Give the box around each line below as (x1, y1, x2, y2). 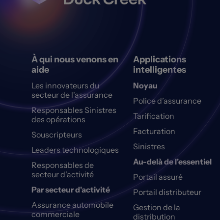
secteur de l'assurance (31, 90, 112, 100)
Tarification (133, 111, 174, 121)
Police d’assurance (133, 96, 201, 106)
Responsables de (31, 160, 94, 170)
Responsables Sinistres (31, 105, 116, 115)
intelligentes (133, 64, 186, 76)
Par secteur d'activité (31, 185, 110, 195)
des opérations (31, 114, 85, 125)
